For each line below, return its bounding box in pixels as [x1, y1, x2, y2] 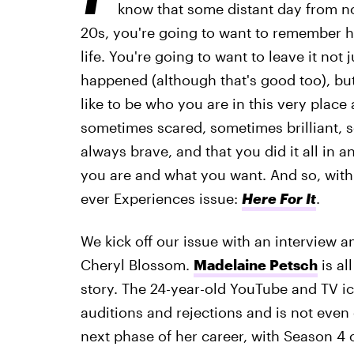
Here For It [241, 190, 316, 207]
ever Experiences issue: [80, 190, 242, 207]
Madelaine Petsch [193, 256, 318, 273]
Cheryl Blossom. [80, 256, 194, 273]
